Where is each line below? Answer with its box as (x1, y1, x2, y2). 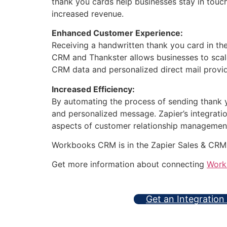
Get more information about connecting (52, 159, 207, 170)
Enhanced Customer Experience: (52, 28, 183, 39)
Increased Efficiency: (52, 84, 135, 94)
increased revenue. (52, 8, 124, 19)
